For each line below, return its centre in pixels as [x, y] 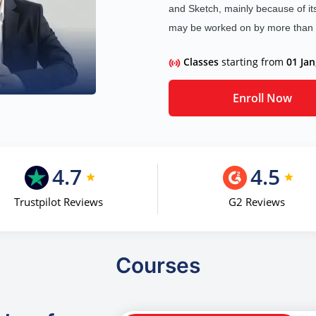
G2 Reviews [257, 202]
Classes [202, 62]
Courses [158, 265]
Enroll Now [263, 98]
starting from [254, 62]
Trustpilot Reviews [58, 202]
